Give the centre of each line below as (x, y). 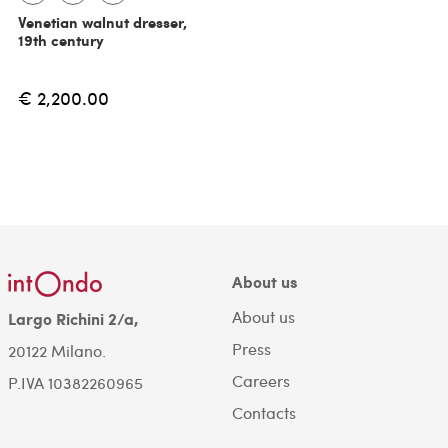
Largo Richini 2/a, (73, 318)
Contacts (263, 413)
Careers (260, 381)
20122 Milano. (56, 350)
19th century (60, 39)
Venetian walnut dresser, (102, 21)
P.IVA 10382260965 (75, 382)
